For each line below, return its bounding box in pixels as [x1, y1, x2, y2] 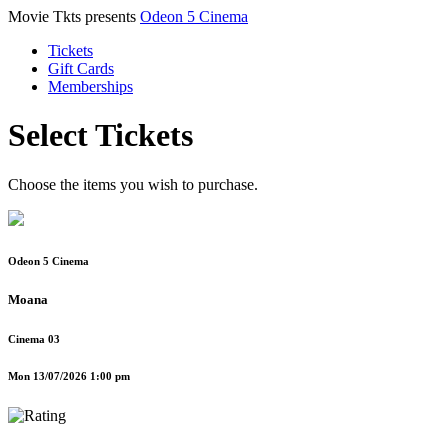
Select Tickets [8, 117, 193, 154]
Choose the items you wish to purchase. [8, 175, 258, 193]
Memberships [48, 78, 133, 95]
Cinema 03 [8, 332, 60, 345]
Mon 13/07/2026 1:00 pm [8, 369, 130, 382]
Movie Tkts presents [8, 8, 140, 25]
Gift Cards [48, 60, 114, 77]
